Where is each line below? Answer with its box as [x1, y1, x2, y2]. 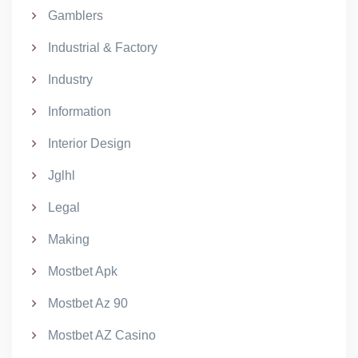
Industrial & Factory [48, 41, 157, 54]
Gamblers [48, 9, 103, 22]
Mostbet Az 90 [48, 296, 128, 310]
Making [48, 233, 89, 246]
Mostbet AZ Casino [48, 328, 156, 342]
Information [48, 105, 111, 118]
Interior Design [48, 137, 131, 150]
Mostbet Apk [48, 265, 117, 278]
